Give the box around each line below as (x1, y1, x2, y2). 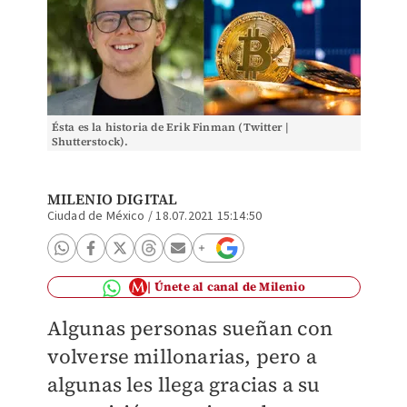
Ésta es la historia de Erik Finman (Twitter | (51, 120, 290, 134)
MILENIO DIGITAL (46, 189, 178, 209)
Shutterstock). (51, 134, 129, 149)
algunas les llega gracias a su (46, 371, 321, 398)
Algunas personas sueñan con (46, 314, 333, 342)
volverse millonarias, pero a (46, 342, 318, 370)
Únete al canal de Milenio (154, 279, 305, 294)
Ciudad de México (46, 207, 145, 225)
